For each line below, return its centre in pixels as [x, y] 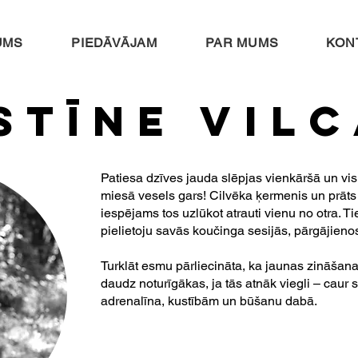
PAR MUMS [242, 43]
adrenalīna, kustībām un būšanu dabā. [209, 301]
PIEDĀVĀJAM [114, 43]
